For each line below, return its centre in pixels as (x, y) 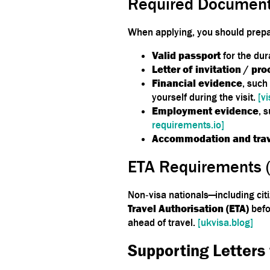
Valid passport (186, 55)
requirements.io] (188, 124)
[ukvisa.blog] (225, 222)
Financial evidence (197, 83)
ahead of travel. (163, 222)
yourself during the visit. (205, 97)
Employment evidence (205, 111)
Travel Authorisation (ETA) (188, 208)
